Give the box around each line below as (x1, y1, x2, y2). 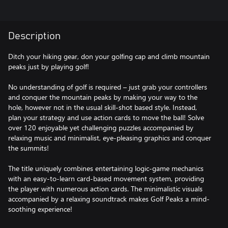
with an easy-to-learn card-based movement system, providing (8, 174, 204, 183)
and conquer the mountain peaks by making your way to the (8, 92, 197, 102)
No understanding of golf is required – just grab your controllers (8, 82, 207, 92)
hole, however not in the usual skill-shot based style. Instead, (8, 102, 197, 112)
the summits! (8, 143, 49, 153)
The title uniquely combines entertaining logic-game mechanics (8, 163, 204, 173)
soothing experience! (8, 204, 72, 214)
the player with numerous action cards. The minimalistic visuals (8, 184, 203, 193)
